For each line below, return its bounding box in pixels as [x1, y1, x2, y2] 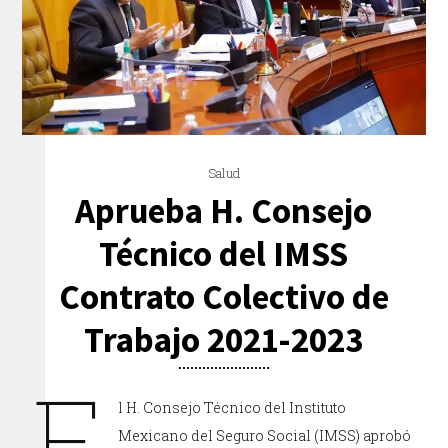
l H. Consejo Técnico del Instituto [118, 398, 347, 418]
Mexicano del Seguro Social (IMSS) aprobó [118, 426, 412, 446]
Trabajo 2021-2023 [84, 318, 364, 363]
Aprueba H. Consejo [75, 189, 373, 234]
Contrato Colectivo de [58, 275, 389, 320]
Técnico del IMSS [99, 232, 349, 277]
